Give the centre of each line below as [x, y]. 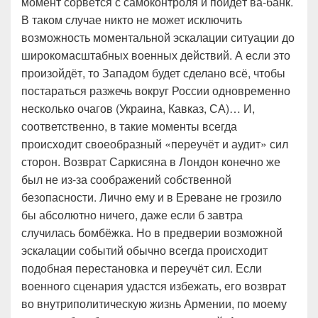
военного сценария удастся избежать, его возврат [154, 286]
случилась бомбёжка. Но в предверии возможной [152, 232]
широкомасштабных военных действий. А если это [156, 55]
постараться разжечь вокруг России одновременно [156, 91]
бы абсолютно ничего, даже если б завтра [132, 215]
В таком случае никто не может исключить [132, 20]
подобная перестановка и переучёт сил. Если [142, 268]
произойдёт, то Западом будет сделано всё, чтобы [153, 73]
